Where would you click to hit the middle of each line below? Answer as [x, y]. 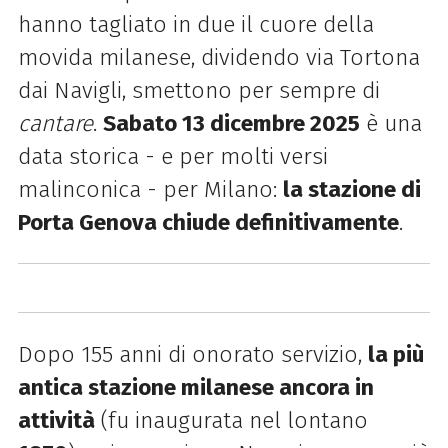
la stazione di [351, 189]
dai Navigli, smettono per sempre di [198, 90]
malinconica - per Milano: [150, 189]
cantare [55, 123]
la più [395, 354]
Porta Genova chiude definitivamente [208, 222]
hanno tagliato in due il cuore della [195, 24]
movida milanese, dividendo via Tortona [218, 57]
